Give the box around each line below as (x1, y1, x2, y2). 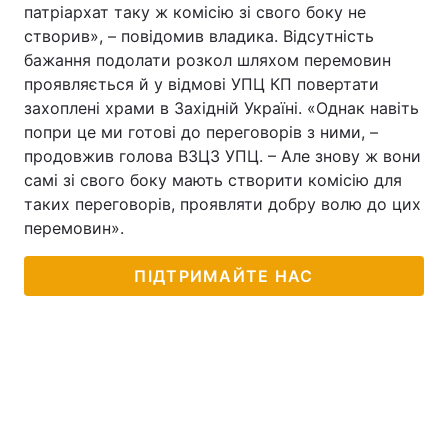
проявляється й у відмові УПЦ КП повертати (24, 74, 379, 94)
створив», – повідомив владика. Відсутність (24, 26, 374, 46)
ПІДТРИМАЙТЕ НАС (134, 266, 314, 286)
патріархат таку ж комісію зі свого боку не (24, 2, 366, 22)
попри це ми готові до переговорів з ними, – (24, 122, 378, 142)
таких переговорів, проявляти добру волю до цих (24, 194, 421, 214)
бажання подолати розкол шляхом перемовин (24, 50, 391, 70)
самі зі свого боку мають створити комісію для (24, 170, 402, 190)
